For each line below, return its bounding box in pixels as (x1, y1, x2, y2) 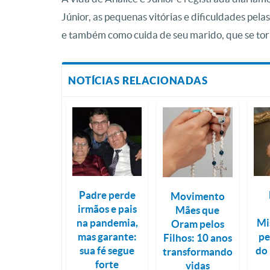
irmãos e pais (77, 203, 137, 215)
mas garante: (77, 231, 137, 243)
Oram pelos (171, 218, 224, 230)
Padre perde (78, 189, 136, 201)
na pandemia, (76, 217, 138, 229)
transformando (162, 246, 233, 257)
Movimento (170, 190, 225, 202)
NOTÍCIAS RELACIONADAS (68, 75, 208, 86)
